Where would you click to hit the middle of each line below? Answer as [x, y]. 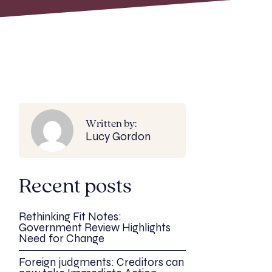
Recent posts [75, 187]
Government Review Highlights [95, 228]
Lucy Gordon [118, 136]
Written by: [111, 124]
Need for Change [62, 239]
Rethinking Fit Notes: [70, 217]
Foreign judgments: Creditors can [101, 262]
